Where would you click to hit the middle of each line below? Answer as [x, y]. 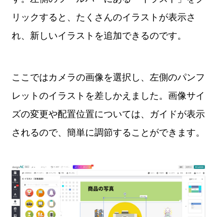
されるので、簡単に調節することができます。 [108, 132]
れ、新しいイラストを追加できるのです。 [99, 35]
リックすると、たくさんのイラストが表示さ [103, 17]
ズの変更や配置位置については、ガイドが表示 [108, 114]
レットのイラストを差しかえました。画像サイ [108, 95]
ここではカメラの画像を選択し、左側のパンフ [108, 77]
